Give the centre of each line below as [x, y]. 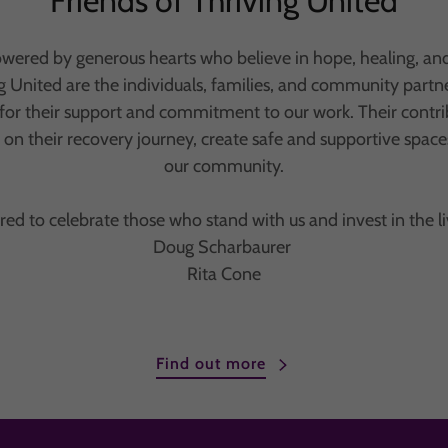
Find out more [211, 363]
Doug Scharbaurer [223, 247]
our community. [223, 166]
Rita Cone [223, 274]
